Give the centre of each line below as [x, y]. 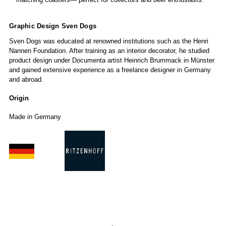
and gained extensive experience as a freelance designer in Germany [110, 70]
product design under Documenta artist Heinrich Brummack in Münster [112, 60]
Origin [19, 98]
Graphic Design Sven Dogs [53, 26]
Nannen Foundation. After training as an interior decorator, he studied [109, 50]
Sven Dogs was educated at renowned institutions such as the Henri [109, 41]
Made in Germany [35, 117]
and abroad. [27, 79]
